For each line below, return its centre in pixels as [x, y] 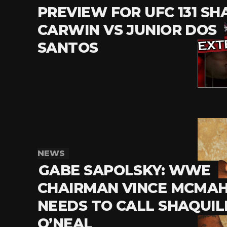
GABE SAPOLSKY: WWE [125, 171]
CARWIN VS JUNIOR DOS [127, 30]
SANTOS [68, 48]
